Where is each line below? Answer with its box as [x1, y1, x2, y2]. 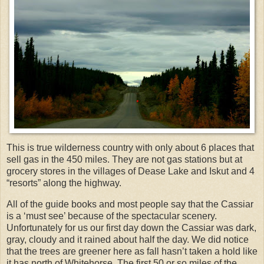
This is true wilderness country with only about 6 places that [6, 143, 254, 153]
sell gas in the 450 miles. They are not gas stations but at [6, 154, 242, 165]
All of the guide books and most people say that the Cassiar [6, 199, 253, 210]
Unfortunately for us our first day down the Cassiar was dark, [6, 223, 256, 233]
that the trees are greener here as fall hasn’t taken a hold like [6, 246, 258, 257]
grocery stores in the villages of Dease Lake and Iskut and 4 [6, 166, 255, 177]
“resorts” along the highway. [6, 178, 121, 189]
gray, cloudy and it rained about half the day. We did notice [6, 235, 249, 245]
